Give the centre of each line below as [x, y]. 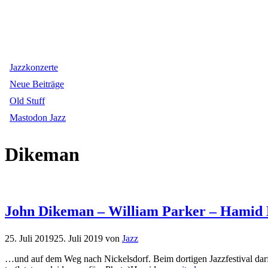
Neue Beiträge [37, 84]
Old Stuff [27, 101]
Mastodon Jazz [38, 118]
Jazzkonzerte [34, 67]
